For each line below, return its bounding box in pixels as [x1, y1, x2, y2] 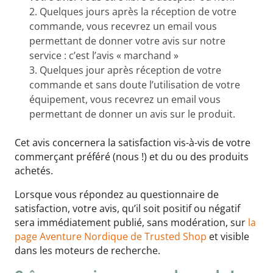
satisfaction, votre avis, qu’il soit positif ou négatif [15, 202, 240, 216]
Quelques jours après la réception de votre [40, 5, 236, 19]
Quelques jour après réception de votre [40, 63, 221, 77]
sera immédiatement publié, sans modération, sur [15, 216, 248, 230]
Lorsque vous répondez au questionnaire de [15, 188, 219, 202]
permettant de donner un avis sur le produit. [29, 107, 235, 121]
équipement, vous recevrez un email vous [29, 93, 221, 107]
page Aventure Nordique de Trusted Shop [15, 230, 207, 244]
